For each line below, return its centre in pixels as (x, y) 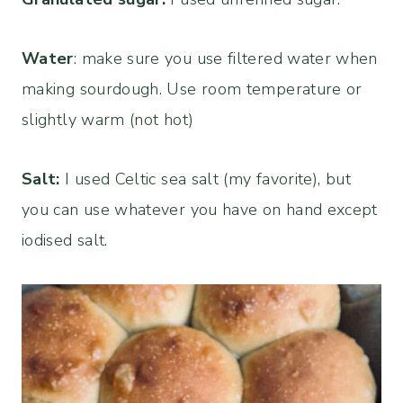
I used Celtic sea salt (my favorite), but (205, 179)
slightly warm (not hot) (108, 120)
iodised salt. (65, 241)
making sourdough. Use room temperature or (192, 90)
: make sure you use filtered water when (225, 59)
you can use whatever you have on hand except (200, 210)
